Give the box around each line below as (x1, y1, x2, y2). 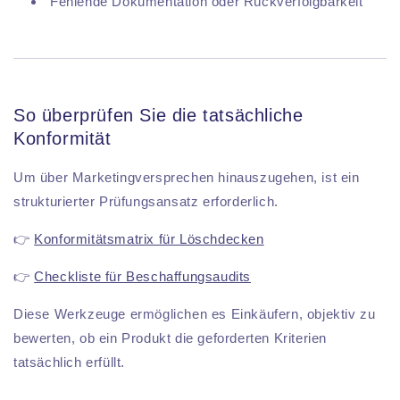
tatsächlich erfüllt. (13, 354, 125, 371)
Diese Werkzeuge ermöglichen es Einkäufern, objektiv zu (13, 306, 376, 322)
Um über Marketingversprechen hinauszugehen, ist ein (13, 170, 360, 186)
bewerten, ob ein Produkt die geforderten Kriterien (13, 330, 328, 346)
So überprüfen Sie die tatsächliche (13, 105, 304, 126)
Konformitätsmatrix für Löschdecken (34, 231, 264, 247)
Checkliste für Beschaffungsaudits (34, 269, 252, 285)
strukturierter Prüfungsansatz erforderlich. (13, 194, 279, 210)
